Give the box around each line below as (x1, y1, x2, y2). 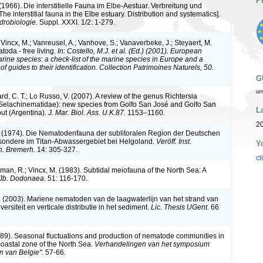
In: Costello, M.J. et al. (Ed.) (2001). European (58, 46, 202, 55)
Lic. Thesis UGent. (151, 203, 209, 211)
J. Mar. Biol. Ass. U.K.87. (48, 108, 126, 117)
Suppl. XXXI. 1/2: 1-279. (38, 18, 115, 26)
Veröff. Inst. (156, 137, 191, 146)
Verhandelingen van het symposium (95, 240, 210, 248)
